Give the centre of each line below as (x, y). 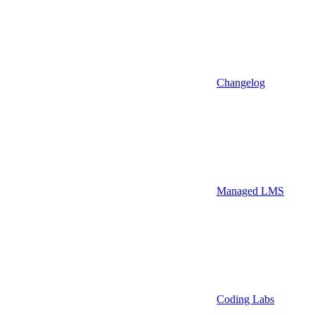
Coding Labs (245, 299)
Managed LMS (250, 191)
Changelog (241, 82)
